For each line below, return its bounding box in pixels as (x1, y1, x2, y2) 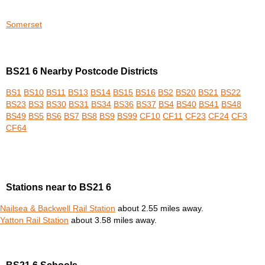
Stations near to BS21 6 (6, 182, 111, 192)
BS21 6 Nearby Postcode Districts (6, 66, 158, 77)
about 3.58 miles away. (69, 215, 157, 225)
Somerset (6, 20, 42, 29)
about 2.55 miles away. (115, 203, 203, 213)
